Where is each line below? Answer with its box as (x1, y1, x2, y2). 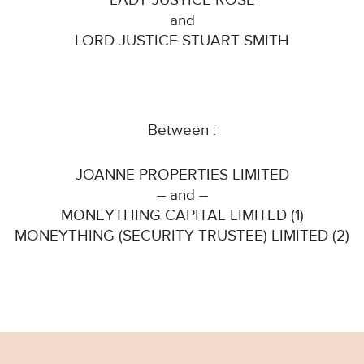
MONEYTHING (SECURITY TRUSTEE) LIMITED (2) (15, 227, 349, 246)
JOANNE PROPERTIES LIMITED (75, 166, 289, 185)
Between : (148, 121, 216, 141)
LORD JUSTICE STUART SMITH (75, 32, 289, 51)
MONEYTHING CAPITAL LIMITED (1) (60, 206, 304, 226)
